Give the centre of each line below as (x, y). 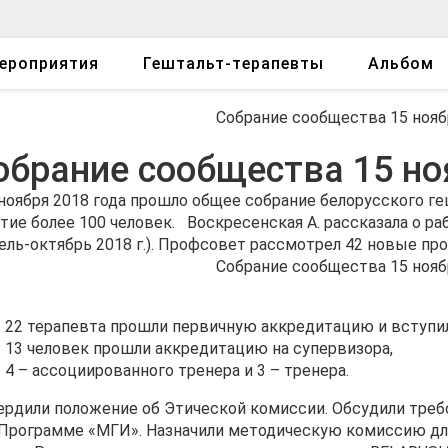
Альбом (401, 63)
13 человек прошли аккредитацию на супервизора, (198, 348)
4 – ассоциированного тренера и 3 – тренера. (176, 370)
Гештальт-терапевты (233, 63)
